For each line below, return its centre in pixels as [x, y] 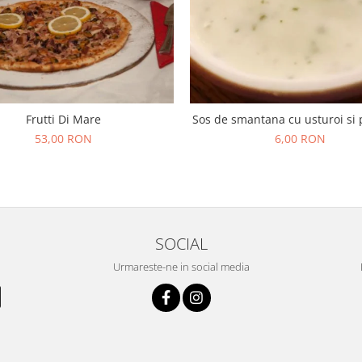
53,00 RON [63, 139]
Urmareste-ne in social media [181, 267]
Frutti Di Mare [63, 119]
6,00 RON [300, 139]
